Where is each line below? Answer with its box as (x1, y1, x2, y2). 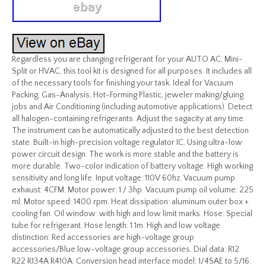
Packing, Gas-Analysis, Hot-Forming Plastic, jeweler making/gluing (12, 90, 243, 100)
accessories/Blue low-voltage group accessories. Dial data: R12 (12, 245, 239, 254)
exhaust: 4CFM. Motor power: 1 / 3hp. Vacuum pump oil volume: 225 (12, 185, 254, 195)
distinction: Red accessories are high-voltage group (12, 233, 194, 242)
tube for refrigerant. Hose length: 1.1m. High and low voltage (12, 221, 220, 230)
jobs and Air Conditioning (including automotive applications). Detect (12, 102, 252, 112)
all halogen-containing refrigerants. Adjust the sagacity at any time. (12, 114, 245, 123)
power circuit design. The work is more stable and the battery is (12, 150, 239, 159)
